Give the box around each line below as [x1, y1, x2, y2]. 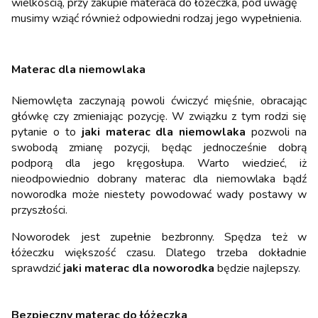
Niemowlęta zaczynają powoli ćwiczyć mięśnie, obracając [11, 93, 307, 109]
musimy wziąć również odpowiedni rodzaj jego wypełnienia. [11, 11, 302, 27]
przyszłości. [11, 202, 67, 219]
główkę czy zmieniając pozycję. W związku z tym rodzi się [11, 109, 307, 125]
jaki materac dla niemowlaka [81, 124, 246, 141]
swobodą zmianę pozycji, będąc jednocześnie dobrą [11, 140, 307, 156]
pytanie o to [11, 124, 82, 141]
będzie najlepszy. [214, 261, 300, 277]
